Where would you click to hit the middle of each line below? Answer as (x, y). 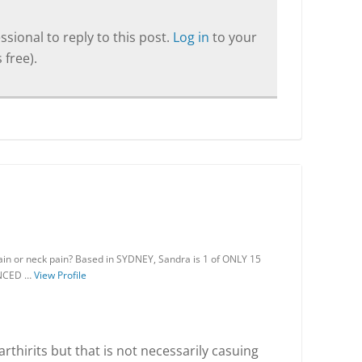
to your (235, 37)
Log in (193, 37)
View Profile (60, 275)
